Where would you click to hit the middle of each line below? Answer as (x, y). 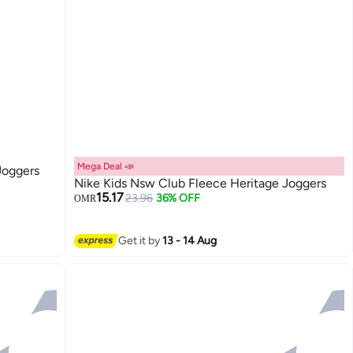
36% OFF (178, 199)
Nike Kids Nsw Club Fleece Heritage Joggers (201, 184)
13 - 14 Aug (190, 240)
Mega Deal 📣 (106, 167)
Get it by (141, 240)
